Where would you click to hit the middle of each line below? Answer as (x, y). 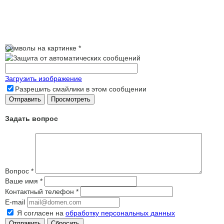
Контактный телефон (40, 192)
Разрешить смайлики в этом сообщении (81, 89)
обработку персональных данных (120, 213)
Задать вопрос (31, 119)
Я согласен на (41, 213)
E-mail (15, 202)
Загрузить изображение (43, 78)
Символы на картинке (41, 48)
